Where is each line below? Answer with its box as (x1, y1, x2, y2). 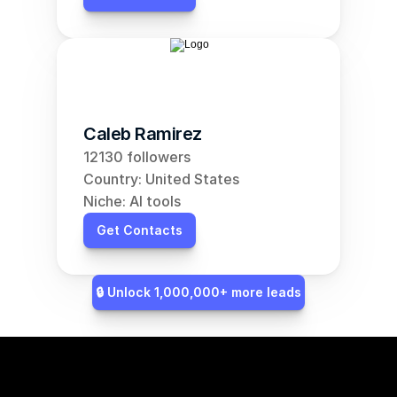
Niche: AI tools (83, 192, 181, 210)
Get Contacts (97, 222, 183, 237)
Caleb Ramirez (83, 123, 202, 144)
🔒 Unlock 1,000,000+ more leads (96, 284, 301, 300)
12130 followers (83, 148, 191, 166)
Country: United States (83, 170, 239, 188)
